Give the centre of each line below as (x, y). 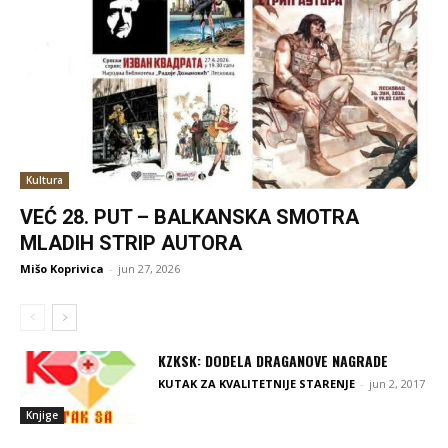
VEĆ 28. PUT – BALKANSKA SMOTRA (189, 217)
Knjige (42, 415)
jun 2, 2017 (397, 384)
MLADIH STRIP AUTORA (131, 243)
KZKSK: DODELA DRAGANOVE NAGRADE (273, 361)
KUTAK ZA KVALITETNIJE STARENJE (257, 384)
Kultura (44, 180)
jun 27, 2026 (149, 269)
